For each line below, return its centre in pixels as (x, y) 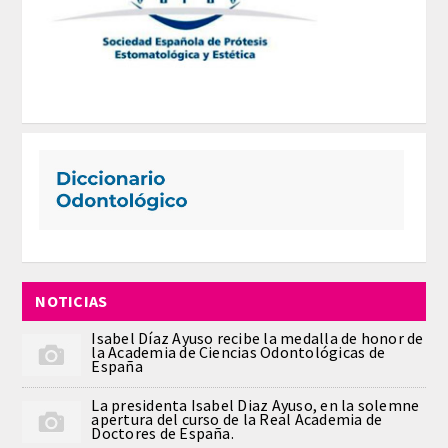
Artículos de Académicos (118, 176)
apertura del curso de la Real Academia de (237, 418)
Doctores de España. (162, 432)
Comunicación (80, 26)
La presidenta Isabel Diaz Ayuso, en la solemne (255, 404)
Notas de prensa (88, 126)
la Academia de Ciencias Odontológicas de (238, 351)
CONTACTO (65, 226)
